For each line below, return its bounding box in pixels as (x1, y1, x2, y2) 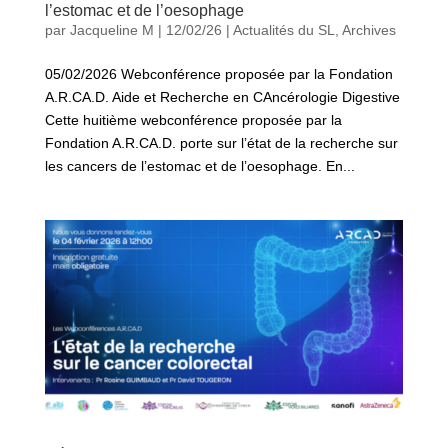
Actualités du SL (232, 21, 335, 38)
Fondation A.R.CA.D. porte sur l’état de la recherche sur (44, 134, 398, 151)
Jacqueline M (69, 21, 154, 38)
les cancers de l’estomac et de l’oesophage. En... (44, 157, 355, 174)
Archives (341, 21, 396, 38)
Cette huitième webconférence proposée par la (44, 111, 342, 128)
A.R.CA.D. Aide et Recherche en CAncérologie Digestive (44, 88, 400, 105)
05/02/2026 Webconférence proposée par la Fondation (44, 65, 393, 82)
